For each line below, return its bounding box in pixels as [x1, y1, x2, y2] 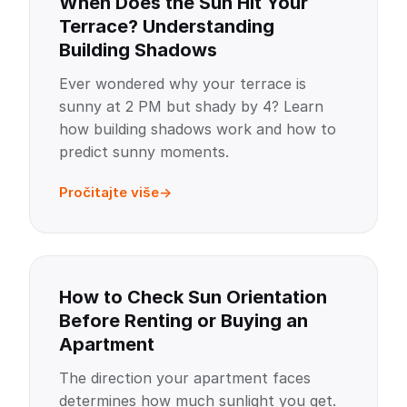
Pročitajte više [59, 184, 159, 201]
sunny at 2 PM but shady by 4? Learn [59, 97, 323, 115]
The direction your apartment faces [59, 369, 311, 387]
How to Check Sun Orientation [59, 286, 327, 308]
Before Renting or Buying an [59, 310, 308, 332]
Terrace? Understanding [59, 15, 274, 37]
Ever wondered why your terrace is [59, 74, 306, 93]
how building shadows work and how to [59, 120, 336, 138]
